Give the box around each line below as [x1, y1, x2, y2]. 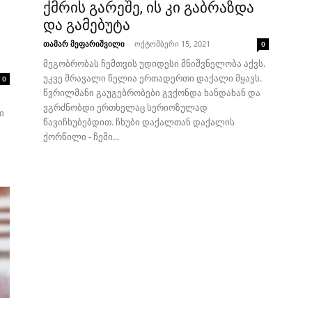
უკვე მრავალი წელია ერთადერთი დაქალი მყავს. [43, 72, 262, 84]
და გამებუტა [43, 17, 130, 33]
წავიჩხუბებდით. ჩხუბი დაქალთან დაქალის [43, 116, 235, 128]
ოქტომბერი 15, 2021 [134, 38, 210, 49]
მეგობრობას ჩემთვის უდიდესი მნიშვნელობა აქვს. [43, 57, 265, 70]
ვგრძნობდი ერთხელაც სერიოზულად [43, 101, 208, 114]
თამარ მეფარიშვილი [43, 38, 125, 49]
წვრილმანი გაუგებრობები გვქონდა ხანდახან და [43, 86, 260, 99]
